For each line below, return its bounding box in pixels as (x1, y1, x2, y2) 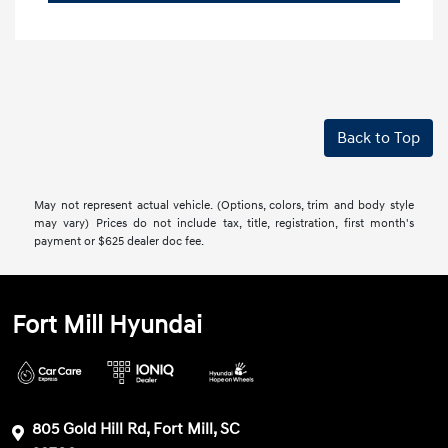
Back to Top (337, 128, 420, 149)
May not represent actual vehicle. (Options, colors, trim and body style (34, 198, 414, 214)
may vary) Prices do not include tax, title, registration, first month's (34, 216, 414, 232)
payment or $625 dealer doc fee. (34, 234, 205, 250)
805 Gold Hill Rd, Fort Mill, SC (32, 419, 241, 440)
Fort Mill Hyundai (12, 310, 203, 342)
